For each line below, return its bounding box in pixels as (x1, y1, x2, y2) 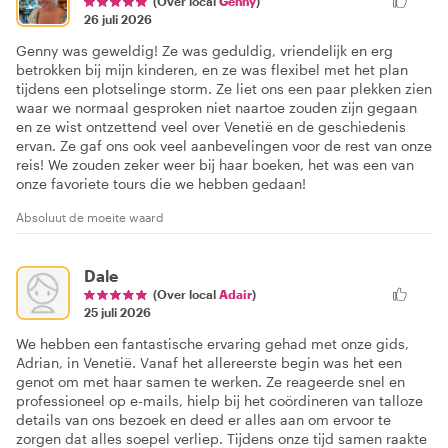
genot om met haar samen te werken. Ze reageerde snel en (16, 373, 405, 391)
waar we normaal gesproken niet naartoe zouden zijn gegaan (16, 99, 417, 117)
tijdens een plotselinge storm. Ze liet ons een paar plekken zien (16, 80, 432, 98)
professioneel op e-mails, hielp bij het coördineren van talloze (16, 392, 423, 410)
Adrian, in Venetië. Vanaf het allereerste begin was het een (16, 354, 402, 372)
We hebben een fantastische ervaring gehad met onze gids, (16, 335, 409, 353)
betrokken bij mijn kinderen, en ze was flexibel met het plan (16, 61, 408, 79)
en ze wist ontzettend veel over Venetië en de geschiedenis (16, 118, 406, 136)
